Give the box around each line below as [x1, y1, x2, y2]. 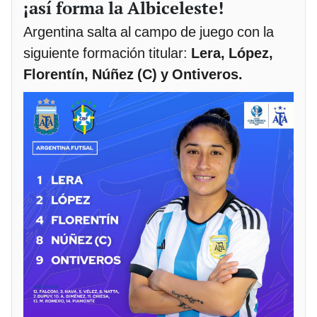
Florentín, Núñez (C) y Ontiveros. [23, 65, 243, 83]
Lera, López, [188, 44, 273, 62]
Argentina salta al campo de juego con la [23, 23, 274, 40]
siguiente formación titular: [23, 44, 188, 62]
